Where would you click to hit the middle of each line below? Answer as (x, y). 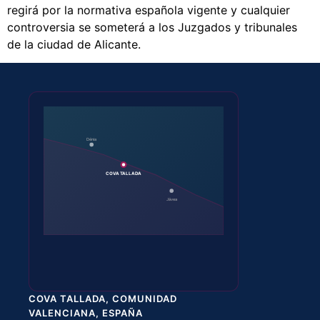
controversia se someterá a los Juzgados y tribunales (152, 27)
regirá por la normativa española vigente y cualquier (149, 10)
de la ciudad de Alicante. (74, 45)
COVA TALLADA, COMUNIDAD (103, 299)
